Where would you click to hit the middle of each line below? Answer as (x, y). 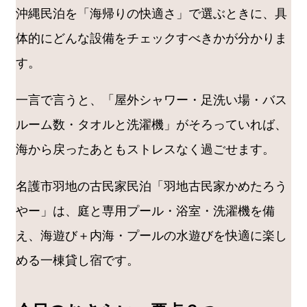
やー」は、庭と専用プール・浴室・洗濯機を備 (145, 211)
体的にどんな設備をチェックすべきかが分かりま (151, 39)
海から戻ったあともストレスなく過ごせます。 (145, 150)
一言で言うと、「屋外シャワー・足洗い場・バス (151, 100)
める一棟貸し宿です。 (77, 261)
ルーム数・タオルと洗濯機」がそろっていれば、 (151, 125)
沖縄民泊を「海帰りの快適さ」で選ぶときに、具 (151, 14)
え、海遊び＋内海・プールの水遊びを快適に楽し (151, 236)
